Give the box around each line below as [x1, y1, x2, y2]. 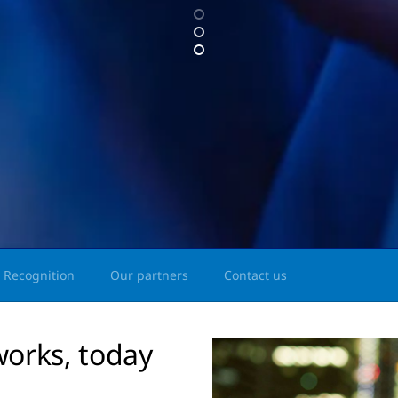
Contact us [224, 267, 287, 283]
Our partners [110, 267, 188, 283]
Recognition [4, 267, 75, 283]
